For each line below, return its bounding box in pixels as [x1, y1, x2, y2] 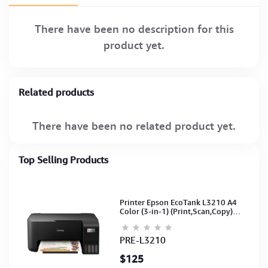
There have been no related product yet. [32, 118, 236, 133]
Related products [19, 86, 94, 99]
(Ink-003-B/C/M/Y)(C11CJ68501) [120, 215, 240, 226]
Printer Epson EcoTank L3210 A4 [120, 197, 237, 208]
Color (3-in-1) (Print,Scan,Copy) [120, 206, 233, 217]
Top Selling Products [19, 153, 108, 166]
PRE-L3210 [120, 234, 166, 247]
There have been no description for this [34, 22, 234, 36]
